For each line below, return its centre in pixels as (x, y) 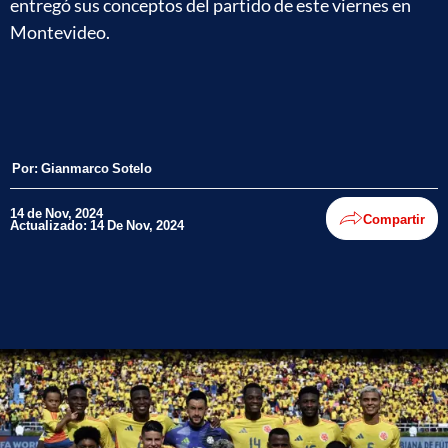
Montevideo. (60, 32)
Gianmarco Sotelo (96, 168)
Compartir (394, 218)
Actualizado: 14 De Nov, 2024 (97, 224)
